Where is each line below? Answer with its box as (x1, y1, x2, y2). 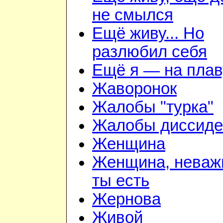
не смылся (92, 6, 173, 24)
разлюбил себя (92, 43, 207, 61)
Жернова (92, 190, 161, 209)
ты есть (92, 172, 149, 190)
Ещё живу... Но (92, 24, 204, 43)
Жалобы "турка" (92, 98, 214, 116)
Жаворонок (92, 80, 177, 98)
